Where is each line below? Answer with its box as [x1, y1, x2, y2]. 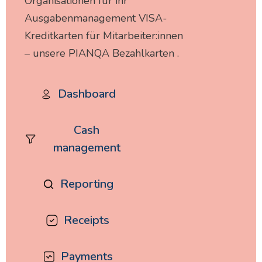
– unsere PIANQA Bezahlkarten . [25, 46, 179, 60]
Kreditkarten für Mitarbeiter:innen [25, 29, 183, 43]
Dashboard [57, 86, 116, 102]
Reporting [60, 176, 113, 192]
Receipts [64, 212, 109, 228]
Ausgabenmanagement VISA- [25, 11, 167, 25]
